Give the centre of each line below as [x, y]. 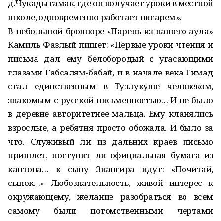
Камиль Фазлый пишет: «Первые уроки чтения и [110, 45]
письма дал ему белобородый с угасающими [110, 58]
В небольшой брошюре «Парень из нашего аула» [110, 31]
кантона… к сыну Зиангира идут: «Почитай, [110, 169]
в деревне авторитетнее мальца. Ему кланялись [110, 114]
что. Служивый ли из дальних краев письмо [110, 141]
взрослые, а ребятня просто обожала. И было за [110, 128]
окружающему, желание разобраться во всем [110, 197]
